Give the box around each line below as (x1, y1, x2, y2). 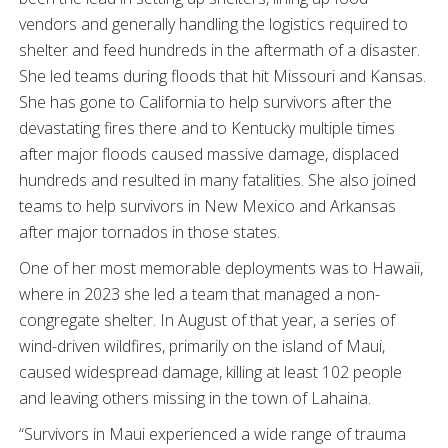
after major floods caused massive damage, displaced (19, 142, 399, 165)
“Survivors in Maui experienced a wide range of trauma (19, 422, 406, 445)
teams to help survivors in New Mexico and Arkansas (19, 194, 396, 217)
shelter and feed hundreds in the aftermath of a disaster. (19, 38, 420, 61)
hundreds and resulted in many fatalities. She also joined (19, 168, 416, 191)
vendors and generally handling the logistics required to (19, 12, 408, 35)
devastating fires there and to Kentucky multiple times (19, 116, 395, 139)
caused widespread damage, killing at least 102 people (19, 360, 402, 383)
